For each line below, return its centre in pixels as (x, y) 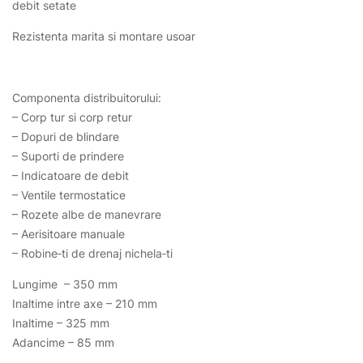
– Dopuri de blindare (66, 137)
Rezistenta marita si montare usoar (104, 36)
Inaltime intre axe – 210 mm (85, 303)
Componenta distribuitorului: (87, 98)
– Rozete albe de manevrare (87, 214)
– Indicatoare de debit (70, 175)
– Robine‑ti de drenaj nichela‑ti (92, 253)
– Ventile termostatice (69, 195)
